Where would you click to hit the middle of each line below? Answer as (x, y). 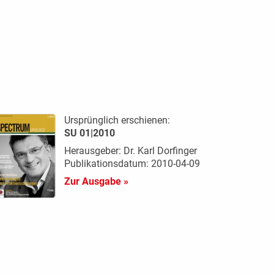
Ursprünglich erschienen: (117, 120)
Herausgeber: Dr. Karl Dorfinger (130, 150)
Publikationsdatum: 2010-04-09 (132, 163)
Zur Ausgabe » (96, 181)
